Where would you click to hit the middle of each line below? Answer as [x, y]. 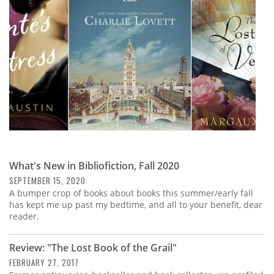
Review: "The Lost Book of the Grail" [93, 248]
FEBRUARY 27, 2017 [44, 263]
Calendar [37, 35]
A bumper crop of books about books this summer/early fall [131, 193]
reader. [24, 217]
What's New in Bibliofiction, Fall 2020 [94, 166]
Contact [33, 68]
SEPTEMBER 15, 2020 [47, 181]
